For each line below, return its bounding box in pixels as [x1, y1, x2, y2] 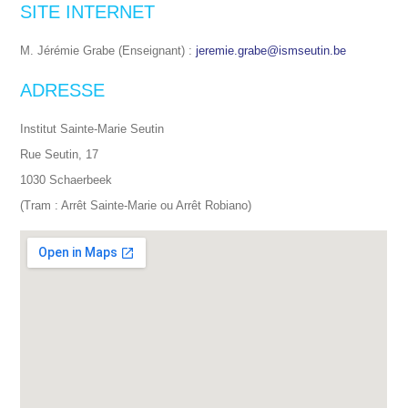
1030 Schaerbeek [20, 173, 113, 187]
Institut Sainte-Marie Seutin [20, 122, 165, 136]
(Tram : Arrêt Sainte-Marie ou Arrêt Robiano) [20, 199, 252, 212]
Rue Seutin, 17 [20, 148, 99, 161]
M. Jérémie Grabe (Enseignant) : [20, 44, 197, 57]
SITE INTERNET [20, 2, 156, 22]
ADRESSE [20, 80, 106, 100]
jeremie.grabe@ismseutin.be [196, 44, 347, 57]
